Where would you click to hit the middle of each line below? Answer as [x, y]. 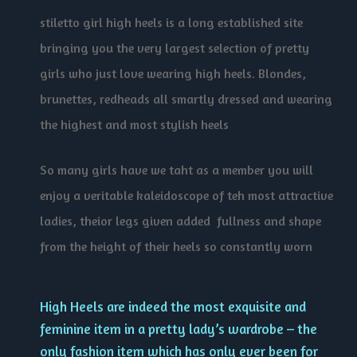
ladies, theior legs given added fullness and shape [180, 221]
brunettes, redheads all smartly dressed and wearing [186, 98]
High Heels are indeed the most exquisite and [173, 306]
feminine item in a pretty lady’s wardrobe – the [178, 328]
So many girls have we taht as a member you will [177, 170]
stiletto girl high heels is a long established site [171, 22]
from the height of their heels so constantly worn [176, 247]
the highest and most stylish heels [134, 124]
